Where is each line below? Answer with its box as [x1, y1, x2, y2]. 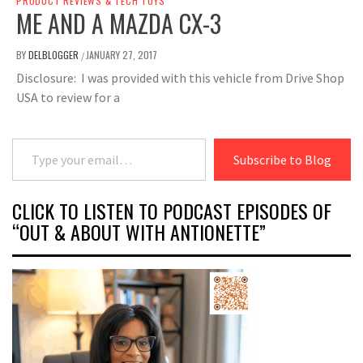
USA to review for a [16, 89, 120, 106]
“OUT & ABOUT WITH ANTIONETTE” [12, 217, 266, 247]
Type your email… [11, 130, 58, 147]
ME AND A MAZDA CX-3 [16, 5, 221, 42]
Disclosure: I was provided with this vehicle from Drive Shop [16, 70, 344, 87]
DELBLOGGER [28, 48, 81, 62]
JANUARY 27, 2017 [86, 48, 157, 62]
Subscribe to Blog [233, 152, 331, 169]
